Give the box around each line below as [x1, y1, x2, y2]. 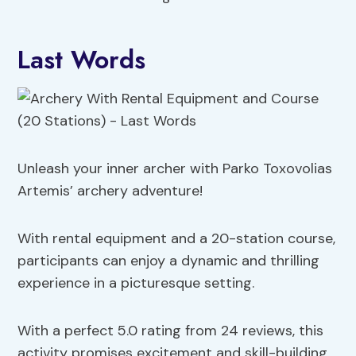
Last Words [17, 41, 146, 79]
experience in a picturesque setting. [17, 273, 255, 293]
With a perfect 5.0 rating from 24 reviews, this [17, 321, 324, 341]
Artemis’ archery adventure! [17, 181, 203, 201]
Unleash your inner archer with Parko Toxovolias [17, 159, 333, 179]
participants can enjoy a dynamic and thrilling [17, 251, 320, 271]
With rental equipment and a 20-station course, [17, 229, 336, 249]
